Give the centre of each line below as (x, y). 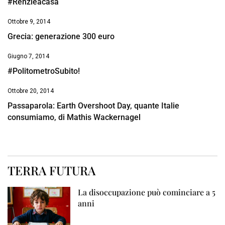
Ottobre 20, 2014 (31, 91)
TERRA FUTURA (51, 171)
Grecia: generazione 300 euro (61, 37)
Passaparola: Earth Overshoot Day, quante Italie (93, 106)
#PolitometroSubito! (44, 71)
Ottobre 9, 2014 (29, 22)
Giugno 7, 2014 (28, 57)
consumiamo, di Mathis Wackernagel (74, 118)
